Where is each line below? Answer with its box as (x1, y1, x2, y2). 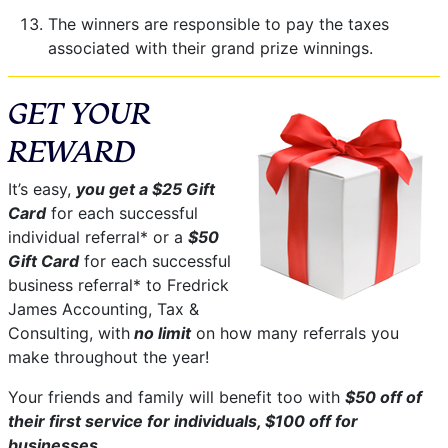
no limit (130, 322, 191, 343)
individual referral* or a (8, 226, 188, 247)
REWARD (8, 128, 136, 171)
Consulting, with (8, 322, 130, 343)
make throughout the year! (8, 346, 209, 367)
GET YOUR (8, 90, 151, 133)
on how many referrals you (191, 322, 399, 343)
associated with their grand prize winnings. (48, 37, 373, 58)
